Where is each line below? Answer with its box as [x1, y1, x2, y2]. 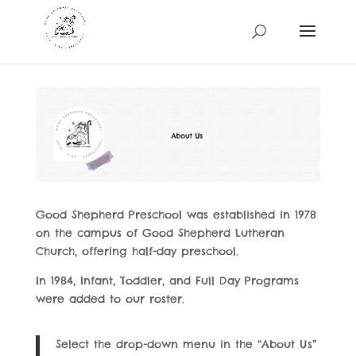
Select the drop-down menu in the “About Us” [55, 336, 316, 351]
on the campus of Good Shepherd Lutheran [35, 225, 284, 240]
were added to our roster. [35, 291, 184, 306]
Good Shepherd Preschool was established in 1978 [35, 207, 316, 222]
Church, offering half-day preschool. [35, 243, 238, 258]
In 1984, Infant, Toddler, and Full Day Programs [35, 273, 299, 288]
